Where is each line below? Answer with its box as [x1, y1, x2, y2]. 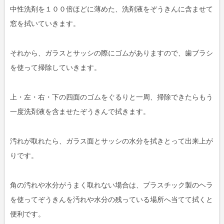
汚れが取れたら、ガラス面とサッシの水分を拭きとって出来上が [10, 136, 213, 145]
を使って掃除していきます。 [10, 63, 101, 71]
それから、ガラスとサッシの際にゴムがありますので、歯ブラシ [10, 48, 213, 57]
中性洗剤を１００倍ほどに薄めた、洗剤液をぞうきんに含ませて [10, 4, 213, 13]
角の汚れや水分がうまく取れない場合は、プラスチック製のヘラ [10, 180, 213, 189]
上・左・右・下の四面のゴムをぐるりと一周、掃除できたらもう [10, 92, 213, 101]
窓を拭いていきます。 [10, 19, 80, 27]
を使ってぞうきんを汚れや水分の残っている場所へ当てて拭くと [10, 195, 213, 203]
